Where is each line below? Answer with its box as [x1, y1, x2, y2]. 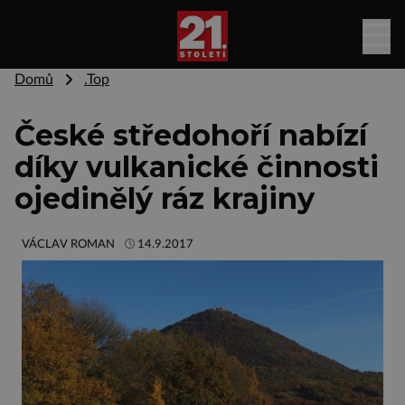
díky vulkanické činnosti [14, 149, 379, 184]
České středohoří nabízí [14, 118, 367, 153]
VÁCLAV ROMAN [22, 239, 115, 250]
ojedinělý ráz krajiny [14, 181, 315, 216]
